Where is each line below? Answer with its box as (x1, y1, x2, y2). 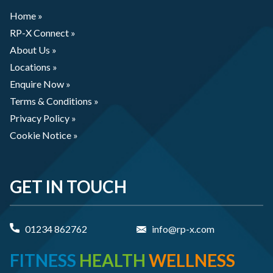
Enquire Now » (10, 77, 71, 90)
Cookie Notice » (10, 129, 78, 141)
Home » (10, 9, 43, 21)
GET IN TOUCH (10, 175, 127, 197)
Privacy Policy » (10, 112, 76, 124)
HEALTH (79, 250, 146, 271)
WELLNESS (149, 250, 235, 271)
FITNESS (10, 250, 76, 271)
